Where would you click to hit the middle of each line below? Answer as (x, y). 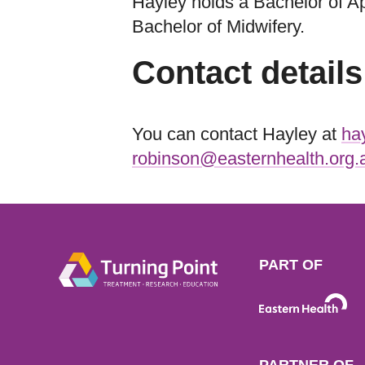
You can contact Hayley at (237, 134)
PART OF (291, 265)
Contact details (247, 73)
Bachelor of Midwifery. (221, 26)
